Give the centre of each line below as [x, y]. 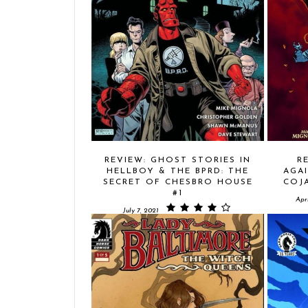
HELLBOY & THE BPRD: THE [178, 171]
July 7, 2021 [140, 211]
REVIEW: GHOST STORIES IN [178, 160]
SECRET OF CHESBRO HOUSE [178, 182]
